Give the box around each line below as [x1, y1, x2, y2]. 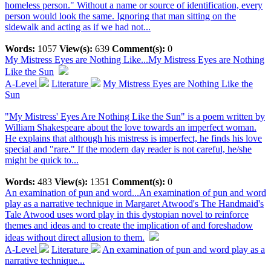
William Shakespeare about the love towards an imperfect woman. [5, 122, 256, 132]
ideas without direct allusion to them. [5, 232, 145, 243]
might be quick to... [5, 155, 79, 165]
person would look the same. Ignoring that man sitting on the [5, 11, 236, 21]
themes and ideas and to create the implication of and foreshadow [5, 220, 253, 230]
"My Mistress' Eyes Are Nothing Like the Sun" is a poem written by [5, 111, 265, 122]
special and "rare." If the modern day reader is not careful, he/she [5, 144, 252, 154]
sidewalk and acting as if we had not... [5, 22, 151, 32]
